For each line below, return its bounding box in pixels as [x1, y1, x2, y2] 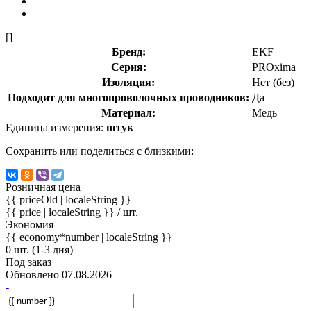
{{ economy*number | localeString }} [6, 230, 172, 243]
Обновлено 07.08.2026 [6, 268, 112, 280]
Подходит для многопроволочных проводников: [8, 91, 249, 103]
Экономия [6, 218, 53, 230]
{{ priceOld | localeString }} [6, 193, 131, 205]
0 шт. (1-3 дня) [6, 243, 73, 255]
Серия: [110, 60, 146, 73]
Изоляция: [102, 76, 155, 88]
